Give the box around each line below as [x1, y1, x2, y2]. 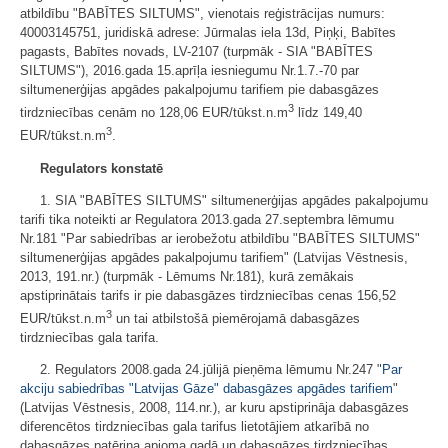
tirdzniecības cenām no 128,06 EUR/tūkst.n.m [20, 105, 288, 121]
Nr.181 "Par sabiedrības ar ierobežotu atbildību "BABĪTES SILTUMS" [20, 230, 420, 246]
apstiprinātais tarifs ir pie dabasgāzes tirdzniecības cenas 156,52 [20, 287, 396, 303]
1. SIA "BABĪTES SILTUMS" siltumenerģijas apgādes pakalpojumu [40, 192, 428, 208]
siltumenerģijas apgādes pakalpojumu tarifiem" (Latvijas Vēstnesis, [20, 249, 408, 265]
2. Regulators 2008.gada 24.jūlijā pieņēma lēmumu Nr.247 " [40, 361, 382, 377]
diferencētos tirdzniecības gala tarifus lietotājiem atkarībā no [20, 418, 369, 434]
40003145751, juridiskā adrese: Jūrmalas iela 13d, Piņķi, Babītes [20, 25, 396, 40]
